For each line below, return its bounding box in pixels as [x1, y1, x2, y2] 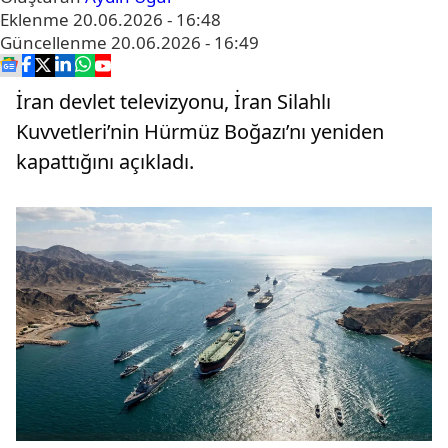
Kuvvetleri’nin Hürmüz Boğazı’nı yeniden [16, 118, 384, 145]
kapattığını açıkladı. [16, 148, 194, 175]
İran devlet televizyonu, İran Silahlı [16, 88, 331, 115]
